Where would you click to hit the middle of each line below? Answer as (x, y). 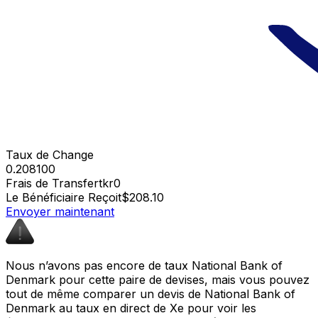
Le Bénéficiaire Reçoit (64, 197)
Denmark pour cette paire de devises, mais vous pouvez (158, 279)
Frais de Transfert (54, 183)
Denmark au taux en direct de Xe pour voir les (131, 308)
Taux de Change (50, 154)
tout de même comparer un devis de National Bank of (150, 294)
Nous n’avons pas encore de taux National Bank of (144, 265)
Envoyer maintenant (60, 211)
